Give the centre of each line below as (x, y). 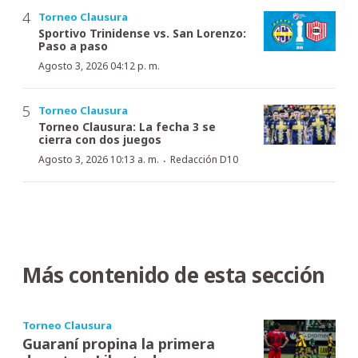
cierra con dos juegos (100, 139)
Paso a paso (73, 46)
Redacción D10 (204, 159)
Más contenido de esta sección (174, 274)
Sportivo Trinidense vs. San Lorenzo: (142, 33)
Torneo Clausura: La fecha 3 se (127, 126)
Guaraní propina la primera (119, 343)
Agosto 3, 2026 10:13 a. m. (99, 159)
